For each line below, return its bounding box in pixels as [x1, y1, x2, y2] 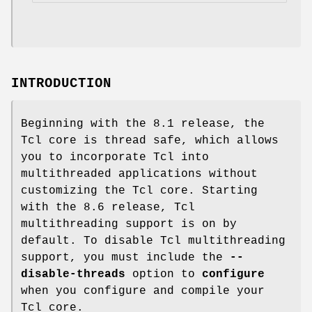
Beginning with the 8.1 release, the [21, 118, 265, 131]
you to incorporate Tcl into [21, 151, 209, 164]
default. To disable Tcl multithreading [21, 235, 286, 248]
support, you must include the [21, 251, 230, 265]
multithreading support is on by [21, 218, 237, 231]
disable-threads [21, 268, 125, 281]
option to [125, 268, 202, 281]
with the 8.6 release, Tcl [21, 201, 195, 214]
